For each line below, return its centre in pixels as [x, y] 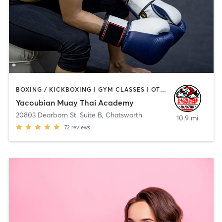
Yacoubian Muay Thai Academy [75, 102]
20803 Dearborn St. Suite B [59, 115]
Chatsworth [124, 115]
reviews [81, 127]
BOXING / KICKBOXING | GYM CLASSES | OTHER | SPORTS [163, 90]
